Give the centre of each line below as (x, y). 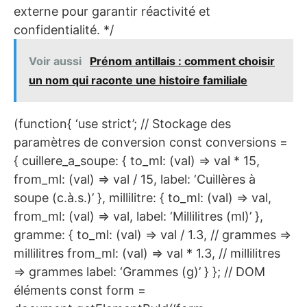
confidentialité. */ (64, 30)
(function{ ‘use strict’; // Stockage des (122, 124)
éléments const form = (80, 291)
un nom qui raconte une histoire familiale (138, 81)
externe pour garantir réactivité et (112, 12)
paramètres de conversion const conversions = (151, 143)
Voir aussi (57, 61)
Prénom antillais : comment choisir (182, 61)
